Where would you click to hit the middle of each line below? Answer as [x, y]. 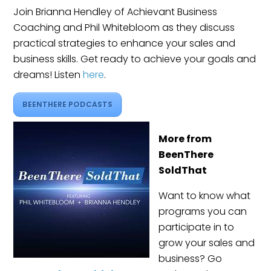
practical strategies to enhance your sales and [125, 44]
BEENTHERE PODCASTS [68, 105]
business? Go [191, 259]
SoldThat [183, 171]
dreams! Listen [48, 75]
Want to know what [205, 196]
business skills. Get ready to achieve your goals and [135, 59]
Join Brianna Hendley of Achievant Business [116, 12]
